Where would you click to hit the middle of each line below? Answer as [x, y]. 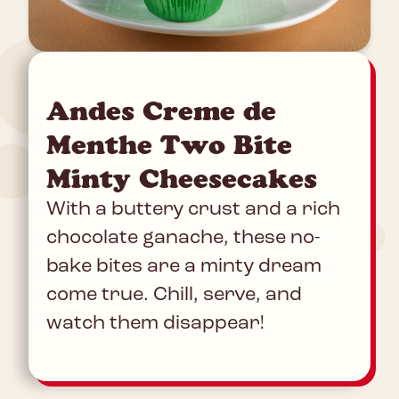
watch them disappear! [155, 324]
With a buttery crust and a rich [193, 210]
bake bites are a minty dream [184, 267]
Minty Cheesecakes [182, 179]
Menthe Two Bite [169, 145]
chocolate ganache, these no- [183, 239]
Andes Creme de [161, 111]
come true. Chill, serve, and [174, 296]
